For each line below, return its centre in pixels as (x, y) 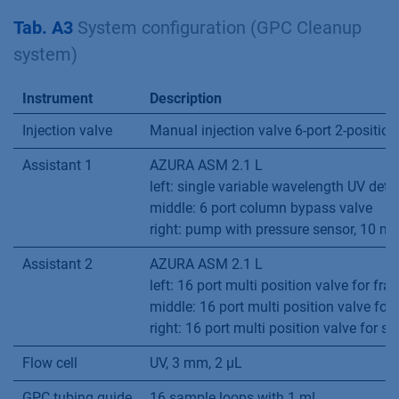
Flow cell (50, 363)
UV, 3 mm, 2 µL (196, 363)
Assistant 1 (57, 165)
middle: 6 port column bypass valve (261, 208)
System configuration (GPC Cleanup (217, 28)
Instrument (57, 98)
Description (186, 98)
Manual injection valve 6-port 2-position (273, 130)
